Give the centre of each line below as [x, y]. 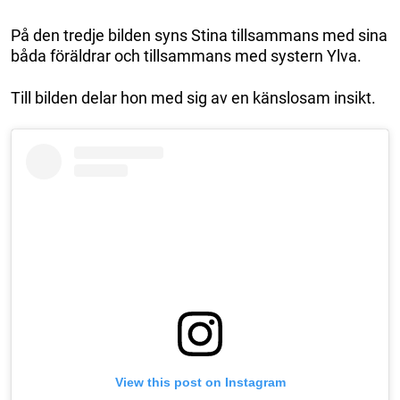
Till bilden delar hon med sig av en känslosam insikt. [193, 98]
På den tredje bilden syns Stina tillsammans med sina [199, 36]
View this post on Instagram [200, 383]
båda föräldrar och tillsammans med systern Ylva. [186, 56]
